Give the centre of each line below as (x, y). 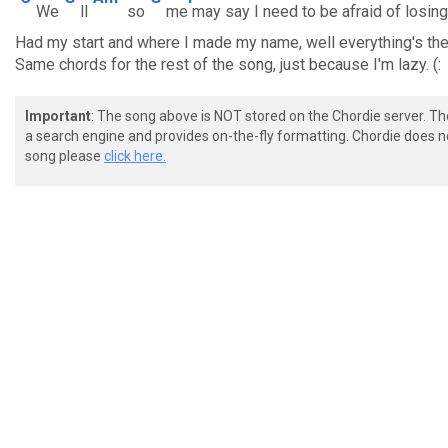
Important (58, 116)
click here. (135, 156)
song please (64, 156)
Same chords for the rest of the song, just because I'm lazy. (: (228, 64)
